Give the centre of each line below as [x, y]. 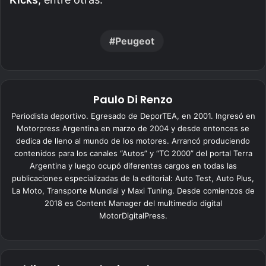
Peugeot [134, 41]
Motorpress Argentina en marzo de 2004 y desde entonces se [133, 128]
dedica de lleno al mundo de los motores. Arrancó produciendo [133, 140]
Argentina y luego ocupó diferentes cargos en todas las [133, 165]
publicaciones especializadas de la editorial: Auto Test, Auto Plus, [133, 178]
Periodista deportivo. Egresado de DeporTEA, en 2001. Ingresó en [133, 115]
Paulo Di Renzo [133, 99]
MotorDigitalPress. [133, 215]
